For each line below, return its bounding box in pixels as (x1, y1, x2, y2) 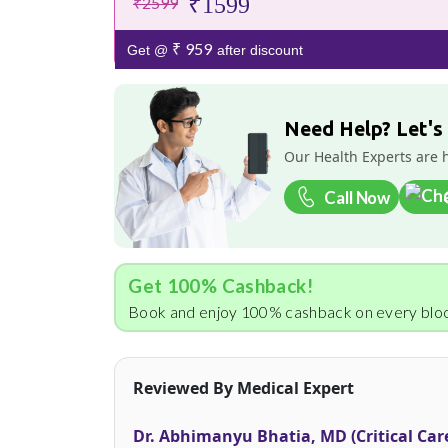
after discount (212, 42, 303, 59)
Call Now (324, 186, 390, 208)
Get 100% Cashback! (128, 273, 313, 297)
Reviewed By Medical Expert (133, 376, 354, 399)
